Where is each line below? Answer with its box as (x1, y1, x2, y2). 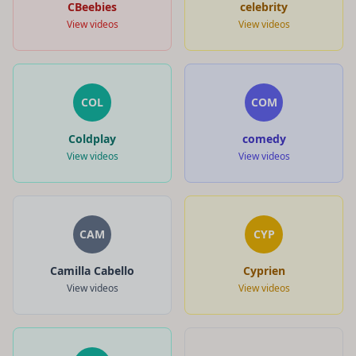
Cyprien (242, 262, 285, 278)
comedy (242, 130, 286, 146)
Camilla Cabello (50, 262, 134, 278)
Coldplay (68, 130, 116, 146)
